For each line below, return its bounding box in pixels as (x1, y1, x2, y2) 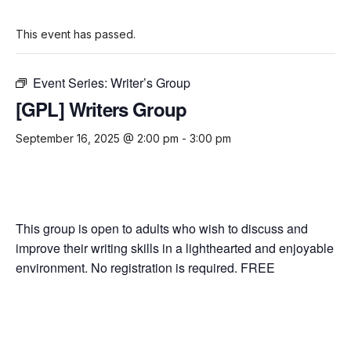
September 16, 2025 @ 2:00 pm (16, 132, 179, 146)
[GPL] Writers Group (16, 96, 187, 123)
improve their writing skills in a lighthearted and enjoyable (16, 239, 334, 258)
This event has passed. (16, 27, 136, 42)
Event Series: (33, 74, 110, 92)
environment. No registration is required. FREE (16, 259, 275, 277)
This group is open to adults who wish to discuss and (16, 219, 308, 238)
